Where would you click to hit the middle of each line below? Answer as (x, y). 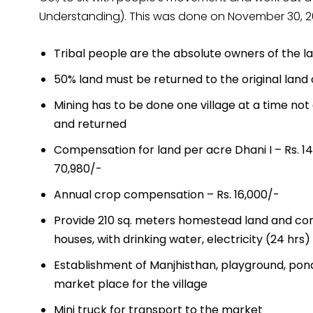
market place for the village (131, 284)
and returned (90, 124)
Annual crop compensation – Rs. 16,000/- (167, 195)
